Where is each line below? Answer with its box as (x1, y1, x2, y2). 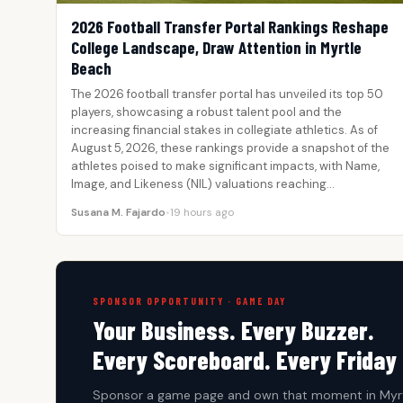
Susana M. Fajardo (71, 205, 166, 220)
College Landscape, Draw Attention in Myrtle (71, 37, 362, 58)
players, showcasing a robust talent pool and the (71, 104, 342, 121)
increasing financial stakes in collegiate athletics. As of (71, 122, 378, 139)
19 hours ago (170, 205, 234, 220)
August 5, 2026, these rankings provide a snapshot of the (71, 140, 390, 157)
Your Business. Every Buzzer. (93, 315, 374, 346)
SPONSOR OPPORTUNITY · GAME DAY (93, 295, 286, 308)
